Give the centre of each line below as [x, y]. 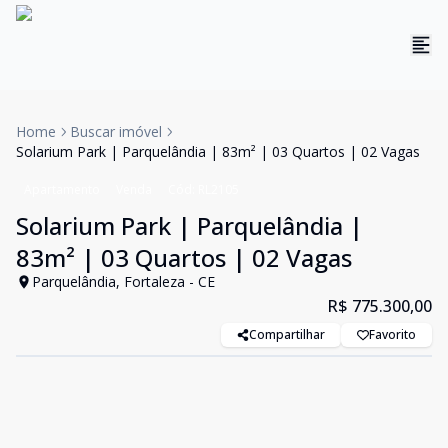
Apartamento [62, 189]
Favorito [392, 334]
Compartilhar [287, 334]
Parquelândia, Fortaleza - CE [123, 281]
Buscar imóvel [116, 131]
